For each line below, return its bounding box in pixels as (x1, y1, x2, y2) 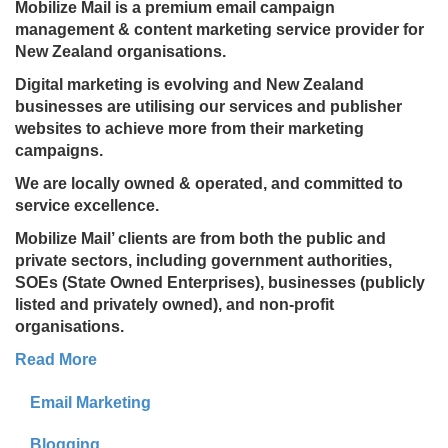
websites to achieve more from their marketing (15, 120, 364, 137)
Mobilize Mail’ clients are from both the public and (15, 230, 386, 247)
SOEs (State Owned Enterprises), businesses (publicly (15, 274, 425, 291)
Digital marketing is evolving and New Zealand (15, 76, 364, 93)
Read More (15, 351, 97, 368)
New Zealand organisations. (15, 43, 226, 60)
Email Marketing (30, 394, 151, 411)
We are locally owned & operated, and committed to (15, 175, 403, 192)
